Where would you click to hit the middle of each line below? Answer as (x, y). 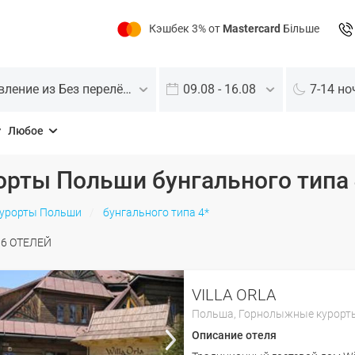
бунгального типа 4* (156, 212)
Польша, (216, 314)
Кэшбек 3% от (186, 29)
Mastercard (252, 29)
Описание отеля (235, 335)
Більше (300, 29)
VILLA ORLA (234, 295)
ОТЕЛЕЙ (30, 242)
